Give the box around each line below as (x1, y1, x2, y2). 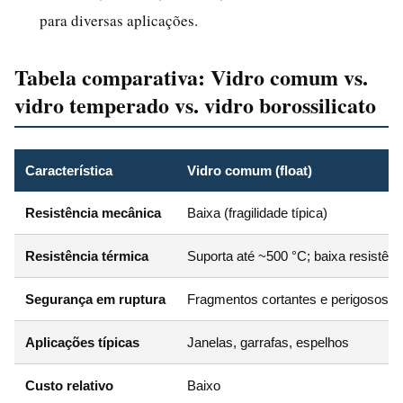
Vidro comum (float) (187, 162, 312, 178)
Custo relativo (25, 377, 113, 393)
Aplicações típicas (25, 334, 139, 350)
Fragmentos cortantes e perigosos (187, 291, 389, 307)
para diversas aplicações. (40, 9, 198, 31)
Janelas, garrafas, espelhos (187, 334, 349, 350)
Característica (25, 162, 112, 178)
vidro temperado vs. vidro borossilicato (14, 88, 376, 121)
